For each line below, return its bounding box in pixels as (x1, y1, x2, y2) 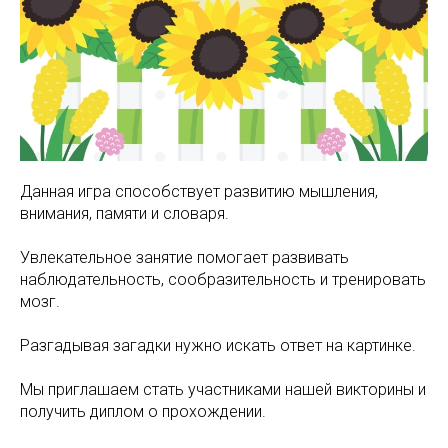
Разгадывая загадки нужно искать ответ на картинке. (20, 336, 416, 356)
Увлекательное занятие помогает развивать (20, 248, 349, 268)
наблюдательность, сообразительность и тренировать (20, 270, 426, 290)
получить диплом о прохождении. (20, 402, 266, 422)
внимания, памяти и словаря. (20, 204, 229, 224)
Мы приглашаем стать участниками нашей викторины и (20, 380, 426, 400)
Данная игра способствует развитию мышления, (20, 182, 378, 202)
